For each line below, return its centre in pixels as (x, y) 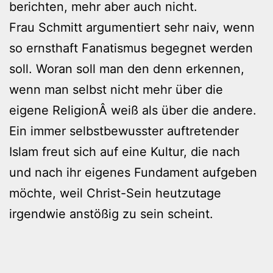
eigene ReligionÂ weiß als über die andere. (133, 110)
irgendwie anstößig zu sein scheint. (111, 214)
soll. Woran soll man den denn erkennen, (127, 69)
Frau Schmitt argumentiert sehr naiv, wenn (132, 27)
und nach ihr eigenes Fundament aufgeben (133, 172)
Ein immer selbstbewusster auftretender (124, 131)
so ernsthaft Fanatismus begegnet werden (131, 48)
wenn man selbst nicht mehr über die (116, 89)
